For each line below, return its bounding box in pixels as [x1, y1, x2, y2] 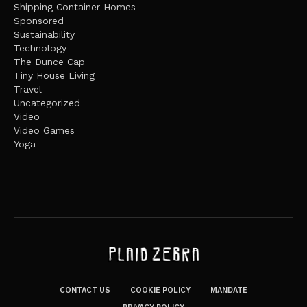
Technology [14, 42, 66, 53]
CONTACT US [60, 286, 110, 295]
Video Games [14, 124, 75, 136]
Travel [14, 83, 42, 95]
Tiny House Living [14, 69, 95, 81]
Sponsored [14, 14, 64, 26]
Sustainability [14, 28, 75, 40]
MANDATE [210, 286, 247, 295]
